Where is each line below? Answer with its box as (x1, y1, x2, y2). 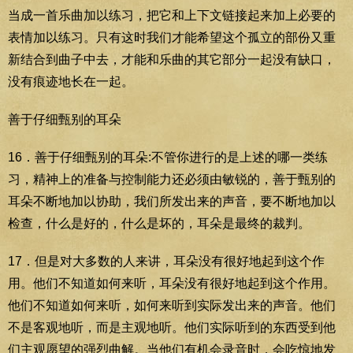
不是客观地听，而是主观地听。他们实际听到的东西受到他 (8, 320, 336, 334)
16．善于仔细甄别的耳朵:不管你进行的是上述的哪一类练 (8, 150, 328, 164)
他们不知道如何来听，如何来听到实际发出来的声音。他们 (8, 298, 336, 312)
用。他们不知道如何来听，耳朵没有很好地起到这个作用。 (8, 276, 336, 290)
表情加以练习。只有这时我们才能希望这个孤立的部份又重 (8, 30, 336, 44)
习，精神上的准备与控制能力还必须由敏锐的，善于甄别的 (8, 172, 336, 186)
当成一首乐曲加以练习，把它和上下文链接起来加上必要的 (8, 8, 336, 22)
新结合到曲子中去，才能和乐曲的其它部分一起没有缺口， (8, 52, 336, 66)
